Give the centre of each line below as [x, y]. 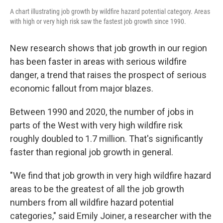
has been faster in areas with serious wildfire [98, 62]
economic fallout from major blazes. [82, 89]
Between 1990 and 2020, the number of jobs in [102, 112]
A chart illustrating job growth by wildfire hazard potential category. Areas [110, 12]
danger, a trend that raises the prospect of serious [108, 75]
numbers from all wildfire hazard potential [92, 203]
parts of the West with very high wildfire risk [96, 125]
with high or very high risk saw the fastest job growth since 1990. [98, 22]
